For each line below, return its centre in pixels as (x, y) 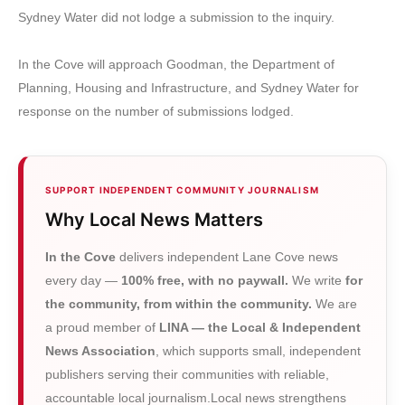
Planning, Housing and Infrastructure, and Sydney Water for (188, 87)
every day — (83, 280)
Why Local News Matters (154, 219)
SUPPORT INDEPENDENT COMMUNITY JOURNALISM (183, 189)
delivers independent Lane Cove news (227, 256)
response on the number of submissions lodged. (156, 111)
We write (319, 280)
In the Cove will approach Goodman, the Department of (176, 64)
